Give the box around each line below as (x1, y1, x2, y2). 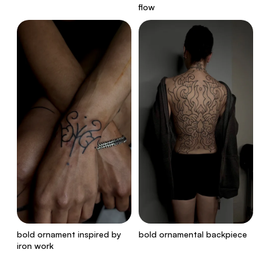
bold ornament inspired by (17, 228, 121, 239)
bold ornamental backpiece (139, 228, 247, 239)
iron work (17, 240, 54, 251)
